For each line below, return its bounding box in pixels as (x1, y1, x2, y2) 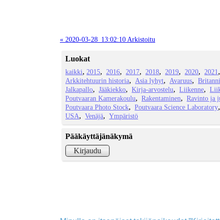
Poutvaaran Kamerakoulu (65, 94, 136, 103)
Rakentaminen (141, 94, 181, 103)
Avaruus (169, 77, 192, 85)
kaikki (65, 68, 83, 76)
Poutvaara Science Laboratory (135, 103, 219, 111)
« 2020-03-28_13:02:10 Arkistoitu (60, 35, 155, 43)
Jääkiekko (99, 85, 126, 94)
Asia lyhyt (135, 77, 164, 85)
